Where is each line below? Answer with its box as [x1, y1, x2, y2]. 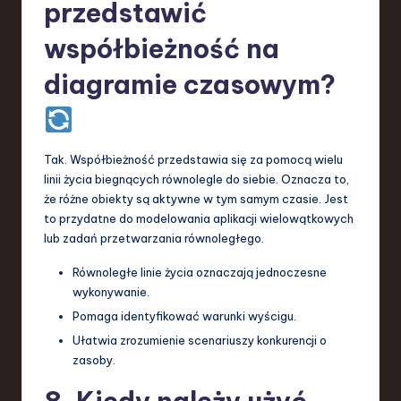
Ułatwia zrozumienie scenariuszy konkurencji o [73, 333, 327, 348]
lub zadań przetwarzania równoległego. [44, 230, 264, 245]
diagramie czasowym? [44, 67, 336, 101]
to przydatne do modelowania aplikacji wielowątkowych [44, 210, 354, 226]
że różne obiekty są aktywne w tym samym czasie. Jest [44, 191, 348, 206]
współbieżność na [44, 31, 279, 65]
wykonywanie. [73, 284, 149, 299]
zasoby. [73, 353, 115, 368]
